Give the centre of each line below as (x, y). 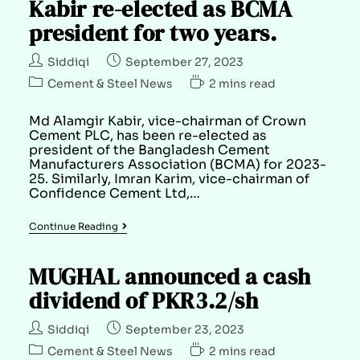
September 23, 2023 (184, 329)
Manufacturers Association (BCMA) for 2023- (177, 164)
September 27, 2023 (184, 61)
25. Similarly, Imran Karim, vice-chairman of (169, 178)
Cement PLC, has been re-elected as (147, 135)
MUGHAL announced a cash (170, 276)
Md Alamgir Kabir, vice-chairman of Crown (167, 121)
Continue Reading (73, 226)
